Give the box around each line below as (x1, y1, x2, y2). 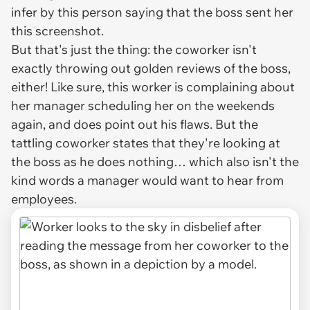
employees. (11, 190, 80, 207)
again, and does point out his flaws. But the (11, 116, 258, 132)
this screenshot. (11, 22, 107, 39)
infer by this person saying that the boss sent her (11, 3, 293, 20)
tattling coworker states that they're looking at (11, 134, 280, 151)
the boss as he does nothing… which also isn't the (11, 153, 299, 170)
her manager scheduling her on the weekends (11, 97, 275, 113)
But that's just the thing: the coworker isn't (11, 41, 257, 57)
